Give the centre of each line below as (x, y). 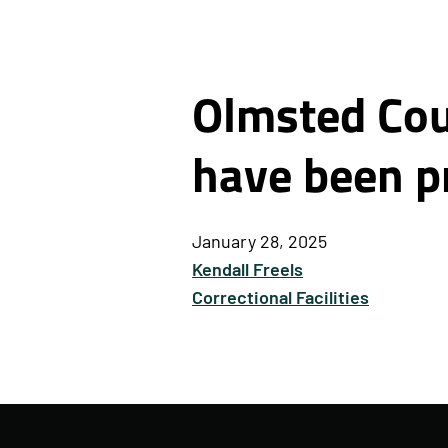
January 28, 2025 (259, 243)
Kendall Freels (247, 271)
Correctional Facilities (280, 299)
